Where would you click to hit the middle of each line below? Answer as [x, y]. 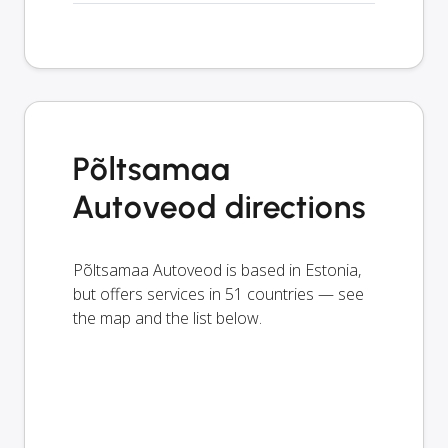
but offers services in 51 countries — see [218, 293]
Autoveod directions [220, 206]
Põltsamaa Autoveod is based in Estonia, [217, 269]
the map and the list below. [167, 317]
